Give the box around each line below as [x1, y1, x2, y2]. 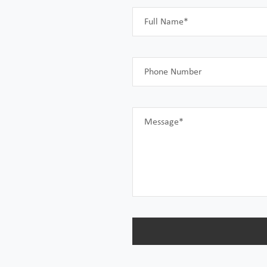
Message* [144, 115, 184, 128]
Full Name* [144, 15, 188, 27]
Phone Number [144, 65, 202, 77]
